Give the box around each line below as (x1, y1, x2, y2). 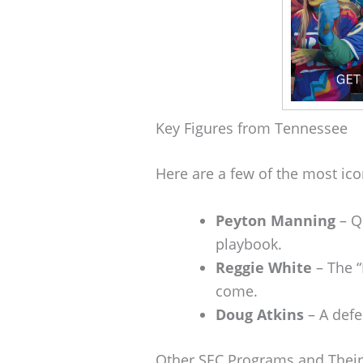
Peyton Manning (216, 211, 335, 231)
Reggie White (216, 258, 312, 278)
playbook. (216, 234, 282, 254)
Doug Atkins (216, 305, 304, 325)
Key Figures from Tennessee (156, 118, 348, 139)
